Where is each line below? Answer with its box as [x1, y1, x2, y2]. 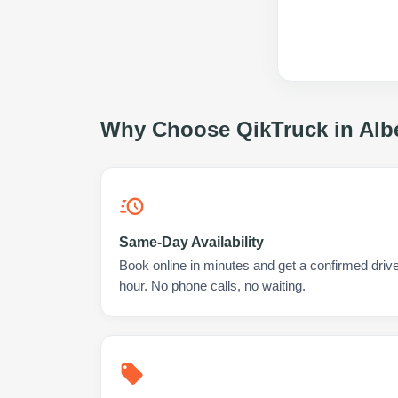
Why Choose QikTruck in [100, 117, 359, 141]
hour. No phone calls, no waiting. [119, 279, 306, 293]
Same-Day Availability [119, 235, 264, 250]
